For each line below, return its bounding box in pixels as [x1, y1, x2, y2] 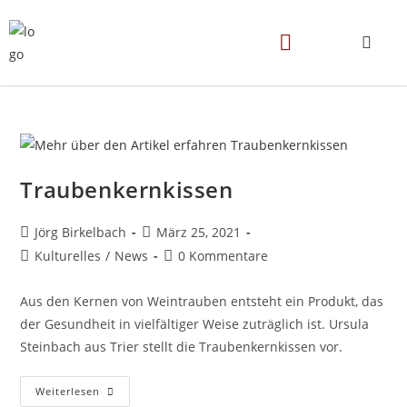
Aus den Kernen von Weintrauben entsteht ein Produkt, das [20, 292, 384, 310]
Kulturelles [35, 246, 102, 264]
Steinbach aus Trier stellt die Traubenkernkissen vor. [20, 337, 343, 355]
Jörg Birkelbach [35, 223, 127, 241]
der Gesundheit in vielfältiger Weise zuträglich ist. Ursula [20, 314, 370, 333]
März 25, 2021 [156, 223, 242, 241]
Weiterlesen [35, 383, 101, 398]
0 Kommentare [178, 246, 269, 264]
